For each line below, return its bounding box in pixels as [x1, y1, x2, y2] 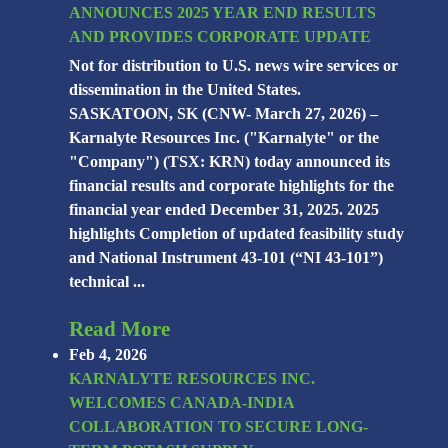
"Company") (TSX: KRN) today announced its [69, 153, 391, 171]
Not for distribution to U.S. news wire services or [69, 57, 399, 75]
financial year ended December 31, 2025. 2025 [69, 201, 380, 219]
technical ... [69, 273, 146, 291]
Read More [69, 318, 171, 341]
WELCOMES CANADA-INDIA [69, 394, 295, 412]
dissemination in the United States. [69, 81, 302, 99]
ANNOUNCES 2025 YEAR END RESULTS [69, 4, 377, 22]
